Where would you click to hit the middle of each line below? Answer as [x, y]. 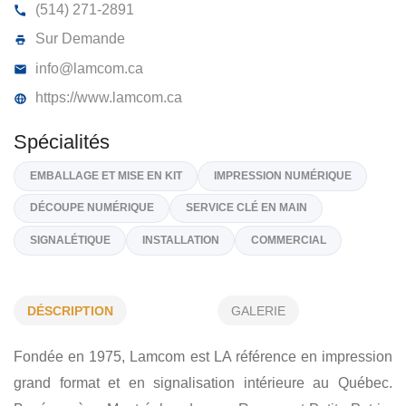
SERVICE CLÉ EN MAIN [268, 367]
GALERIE [258, 310]
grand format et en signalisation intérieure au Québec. [203, 382]
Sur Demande [86, 183]
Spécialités [67, 295]
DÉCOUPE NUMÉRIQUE [100, 367]
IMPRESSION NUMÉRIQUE [307, 333]
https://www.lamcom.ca [116, 247]
